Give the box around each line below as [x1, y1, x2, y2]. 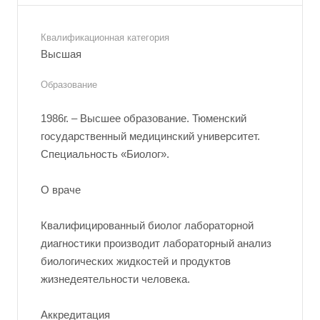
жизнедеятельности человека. [41, 273, 190, 285]
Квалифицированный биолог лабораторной [41, 219, 254, 231]
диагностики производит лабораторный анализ [41, 237, 271, 249]
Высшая [41, 48, 81, 60]
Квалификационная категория [41, 32, 169, 43]
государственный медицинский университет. [41, 130, 260, 142]
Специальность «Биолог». [41, 148, 169, 160]
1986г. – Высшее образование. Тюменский [41, 112, 246, 124]
